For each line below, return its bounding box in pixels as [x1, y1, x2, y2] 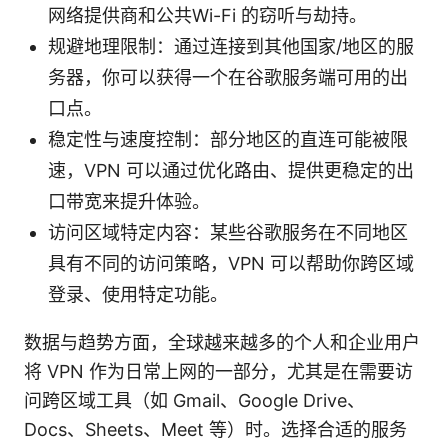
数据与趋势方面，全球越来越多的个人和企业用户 [24, 331, 420, 353]
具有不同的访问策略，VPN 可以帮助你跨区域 [48, 252, 414, 274]
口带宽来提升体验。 [48, 190, 210, 212]
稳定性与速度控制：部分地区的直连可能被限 [48, 128, 408, 150]
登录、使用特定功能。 [48, 283, 228, 305]
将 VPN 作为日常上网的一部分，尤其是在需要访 [24, 360, 413, 382]
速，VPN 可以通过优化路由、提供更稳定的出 [48, 159, 414, 181]
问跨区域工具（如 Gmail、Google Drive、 [24, 389, 365, 411]
